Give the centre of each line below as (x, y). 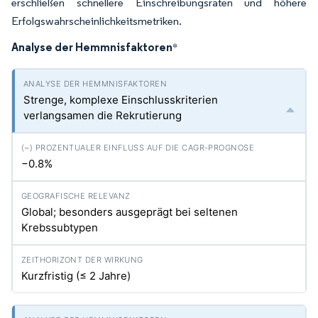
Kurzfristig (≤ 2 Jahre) (76, 276)
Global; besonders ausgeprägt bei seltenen (130, 212)
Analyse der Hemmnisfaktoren (92, 47)
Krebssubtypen (60, 227)
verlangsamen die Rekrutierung (103, 115)
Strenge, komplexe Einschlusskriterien (121, 100)
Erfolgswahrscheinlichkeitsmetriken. (97, 21)
